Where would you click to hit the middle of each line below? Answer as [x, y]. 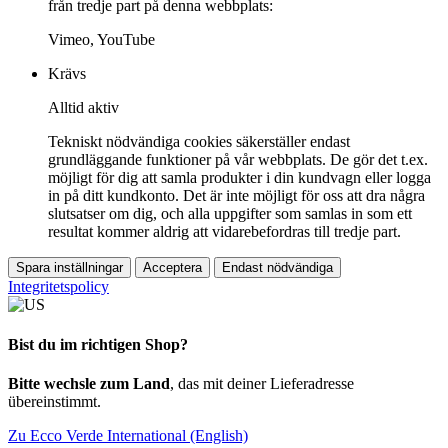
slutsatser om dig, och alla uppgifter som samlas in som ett [230, 214]
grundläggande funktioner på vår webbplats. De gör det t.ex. [238, 160]
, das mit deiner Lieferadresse [262, 383]
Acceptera [172, 268]
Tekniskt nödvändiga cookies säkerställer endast [199, 142]
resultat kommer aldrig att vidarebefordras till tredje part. [224, 232]
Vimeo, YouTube [101, 40]
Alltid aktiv [83, 108]
